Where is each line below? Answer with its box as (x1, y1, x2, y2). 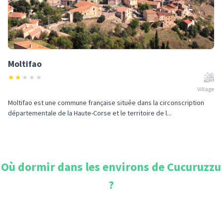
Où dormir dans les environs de (1, 159, 167, 174)
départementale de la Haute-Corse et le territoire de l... (8, 109, 171, 117)
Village (197, 85, 214, 93)
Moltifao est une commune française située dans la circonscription (8, 98, 204, 107)
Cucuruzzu (167, 159, 221, 174)
